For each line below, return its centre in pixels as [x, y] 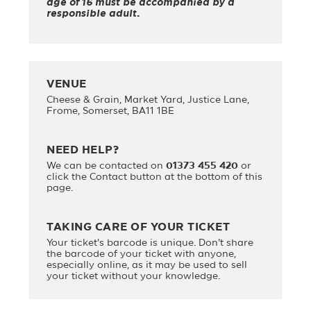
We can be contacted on [107, 166]
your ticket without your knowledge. [134, 277]
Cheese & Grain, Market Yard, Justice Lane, [148, 100]
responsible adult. [93, 14]
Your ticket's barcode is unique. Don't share [150, 243]
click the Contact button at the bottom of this [155, 177]
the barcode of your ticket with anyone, [142, 254]
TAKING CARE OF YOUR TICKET [138, 228]
